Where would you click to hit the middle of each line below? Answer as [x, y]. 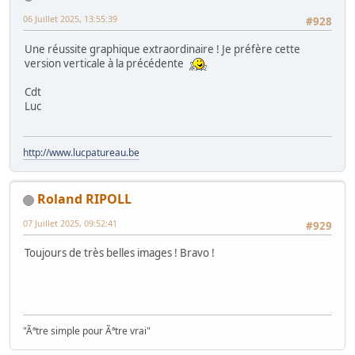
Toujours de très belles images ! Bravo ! [120, 253]
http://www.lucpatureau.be [81, 152]
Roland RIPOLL [84, 198]
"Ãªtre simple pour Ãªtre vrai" [87, 330]
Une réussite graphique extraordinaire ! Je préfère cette [162, 49]
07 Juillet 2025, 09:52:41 [70, 223]
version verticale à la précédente [107, 63]
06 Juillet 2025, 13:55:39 [70, 19]
